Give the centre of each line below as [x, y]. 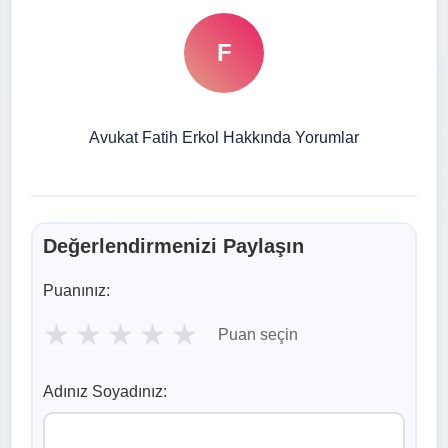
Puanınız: [76, 290]
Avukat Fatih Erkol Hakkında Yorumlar [224, 137]
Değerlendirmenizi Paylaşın [173, 245]
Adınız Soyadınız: [105, 391]
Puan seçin [258, 335]
